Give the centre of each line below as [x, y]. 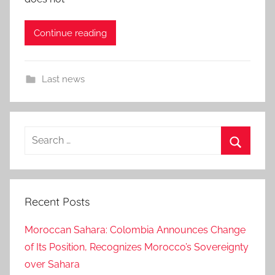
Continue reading [70, 33]
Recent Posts [57, 202]
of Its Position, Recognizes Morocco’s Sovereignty [137, 247]
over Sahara [52, 264]
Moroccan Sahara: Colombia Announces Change [135, 230]
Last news [63, 79]
